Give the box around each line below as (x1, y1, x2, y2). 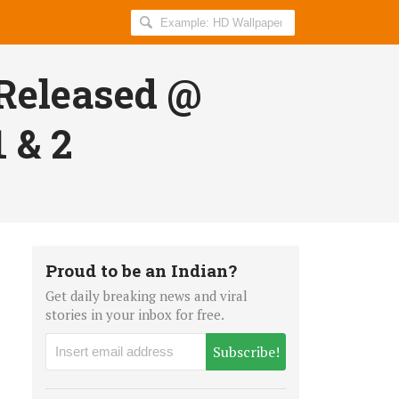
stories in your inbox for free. (45, 305, 224, 323)
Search (130, 9, 180, 31)
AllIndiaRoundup (130, 32, 254, 54)
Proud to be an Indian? (45, 258, 237, 281)
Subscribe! (212, 341, 280, 362)
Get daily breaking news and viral (45, 286, 248, 305)
